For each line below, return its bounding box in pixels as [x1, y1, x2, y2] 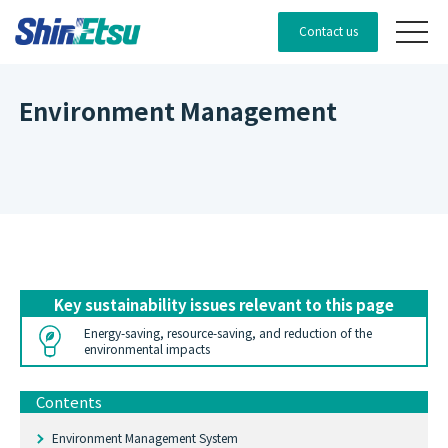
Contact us [298, 22, 358, 39]
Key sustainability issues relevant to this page [54, 293, 394, 315]
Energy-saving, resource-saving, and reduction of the [83, 324, 372, 342]
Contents [36, 391, 102, 413]
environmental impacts [83, 340, 210, 358]
